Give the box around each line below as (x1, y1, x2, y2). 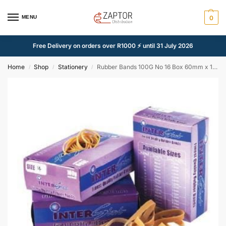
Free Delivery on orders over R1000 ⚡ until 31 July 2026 (33, 42, 193, 49)
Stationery (58, 63, 88, 71)
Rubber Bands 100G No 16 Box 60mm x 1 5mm (97, 63, 213, 71)
